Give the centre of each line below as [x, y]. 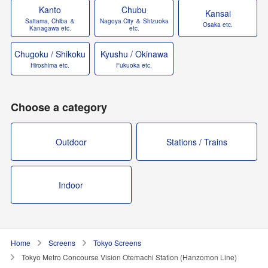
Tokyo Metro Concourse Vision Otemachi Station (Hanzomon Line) [129, 257]
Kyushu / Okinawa [134, 54]
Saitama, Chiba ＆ [50, 21]
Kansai [218, 13]
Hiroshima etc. [50, 66]
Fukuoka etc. [134, 66]
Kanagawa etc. [50, 28]
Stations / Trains [197, 142]
